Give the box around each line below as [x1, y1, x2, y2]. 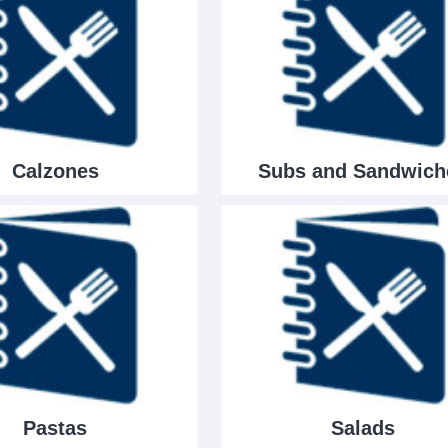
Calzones [11, 159, 99, 182]
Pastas [23, 416, 88, 439]
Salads [330, 416, 395, 439]
